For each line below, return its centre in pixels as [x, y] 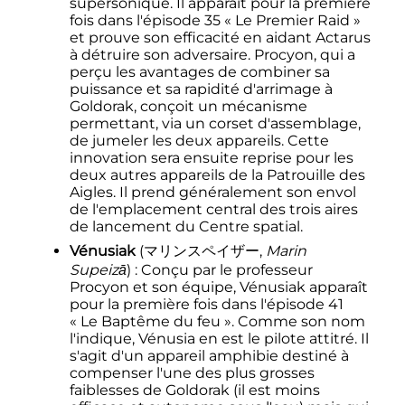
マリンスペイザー [201, 251]
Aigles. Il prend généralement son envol [212, 193]
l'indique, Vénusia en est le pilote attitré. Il [219, 339]
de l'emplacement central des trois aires [213, 210]
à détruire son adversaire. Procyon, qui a [212, 55]
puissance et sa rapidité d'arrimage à [201, 89]
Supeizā [98, 270]
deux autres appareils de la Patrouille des [217, 175]
